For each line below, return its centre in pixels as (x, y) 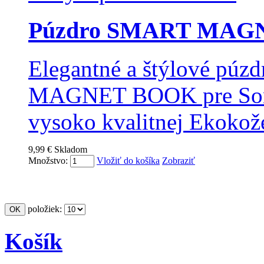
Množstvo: (48, 160)
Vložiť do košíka (128, 160)
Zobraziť (179, 160)
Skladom (71, 149)
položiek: (45, 209)
